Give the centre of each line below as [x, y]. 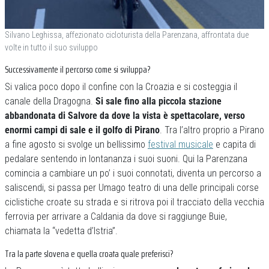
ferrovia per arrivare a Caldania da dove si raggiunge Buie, [116, 216]
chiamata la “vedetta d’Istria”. [61, 231]
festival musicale [180, 144]
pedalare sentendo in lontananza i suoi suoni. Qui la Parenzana [126, 159]
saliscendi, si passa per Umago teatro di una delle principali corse [132, 188]
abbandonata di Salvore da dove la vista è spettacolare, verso [125, 116]
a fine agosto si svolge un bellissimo [76, 144]
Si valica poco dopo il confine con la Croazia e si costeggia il [121, 87]
